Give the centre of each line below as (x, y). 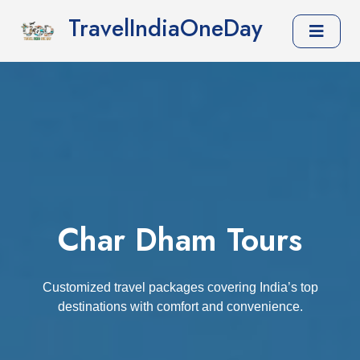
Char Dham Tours (180, 240)
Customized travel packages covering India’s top (180, 287)
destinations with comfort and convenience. (180, 307)
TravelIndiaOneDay (166, 29)
